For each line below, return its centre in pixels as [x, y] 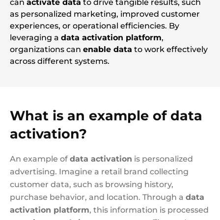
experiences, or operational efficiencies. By [95, 26]
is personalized [163, 159]
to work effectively [170, 49]
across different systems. [60, 61]
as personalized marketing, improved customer [105, 14]
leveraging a [35, 38]
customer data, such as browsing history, [92, 184]
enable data [108, 49]
